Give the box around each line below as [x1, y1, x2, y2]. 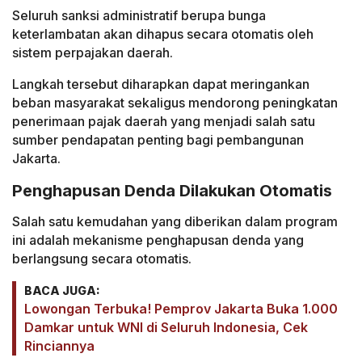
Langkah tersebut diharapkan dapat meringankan [12, 75, 309, 92]
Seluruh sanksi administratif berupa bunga [12, 6, 266, 23]
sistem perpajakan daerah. [12, 44, 173, 61]
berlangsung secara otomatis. [12, 250, 192, 267]
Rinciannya [24, 338, 95, 355]
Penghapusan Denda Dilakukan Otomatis [12, 180, 332, 200]
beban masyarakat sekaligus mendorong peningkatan [12, 94, 338, 111]
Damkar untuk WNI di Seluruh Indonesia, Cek [24, 319, 308, 336]
